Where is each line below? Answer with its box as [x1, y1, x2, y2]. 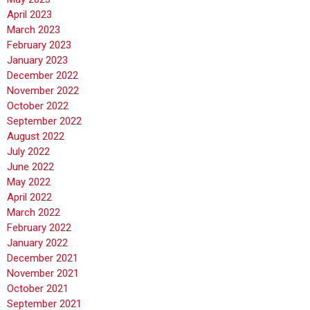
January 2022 [7, 237, 68, 249]
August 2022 [7, 130, 64, 143]
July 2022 [7, 145, 50, 158]
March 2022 [7, 206, 60, 219]
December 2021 [7, 252, 78, 264]
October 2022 [7, 100, 69, 112]
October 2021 [7, 282, 69, 295]
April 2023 [7, 8, 52, 21]
